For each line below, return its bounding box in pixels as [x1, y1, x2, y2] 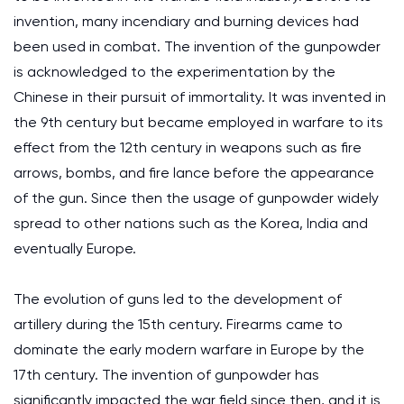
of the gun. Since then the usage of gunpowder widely [14, 189, 379, 207]
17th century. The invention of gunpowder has [14, 366, 319, 383]
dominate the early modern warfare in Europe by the [14, 341, 364, 358]
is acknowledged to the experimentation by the [14, 63, 335, 80]
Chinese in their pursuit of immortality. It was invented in [14, 88, 386, 106]
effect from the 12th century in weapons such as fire [14, 139, 362, 156]
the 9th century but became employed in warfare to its [14, 114, 383, 131]
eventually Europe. [14, 240, 136, 257]
